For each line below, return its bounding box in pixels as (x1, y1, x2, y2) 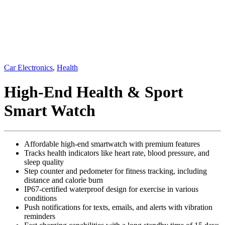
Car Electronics (4, 63, 53, 72)
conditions (24, 194, 57, 203)
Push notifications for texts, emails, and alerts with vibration (24, 203, 212, 212)
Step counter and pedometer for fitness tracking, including (24, 167, 207, 176)
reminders (24, 212, 55, 221)
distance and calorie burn (24, 176, 103, 185)
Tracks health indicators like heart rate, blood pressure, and (24, 149, 209, 158)
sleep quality (24, 158, 64, 167)
